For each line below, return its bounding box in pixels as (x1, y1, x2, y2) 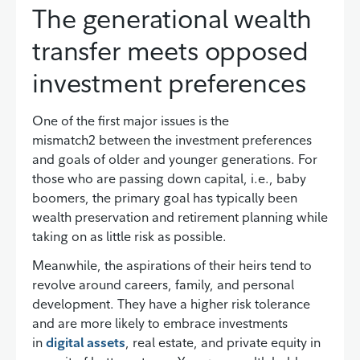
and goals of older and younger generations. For (32, 150, 317, 167)
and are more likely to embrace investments (32, 314, 288, 331)
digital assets (46, 333, 125, 350)
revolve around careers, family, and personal (32, 276, 294, 292)
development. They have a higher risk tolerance (32, 295, 310, 312)
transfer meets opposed (32, 34, 309, 67)
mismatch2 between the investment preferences (32, 131, 312, 148)
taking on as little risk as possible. (32, 227, 227, 244)
